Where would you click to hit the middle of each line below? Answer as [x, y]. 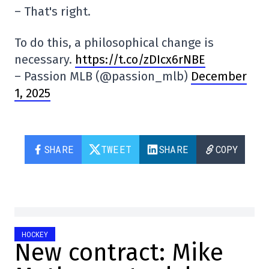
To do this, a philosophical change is [114, 43]
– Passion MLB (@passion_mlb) [103, 77]
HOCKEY [35, 234]
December [219, 77]
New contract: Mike [119, 253]
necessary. [45, 60]
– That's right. [53, 12]
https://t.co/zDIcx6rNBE [140, 60]
